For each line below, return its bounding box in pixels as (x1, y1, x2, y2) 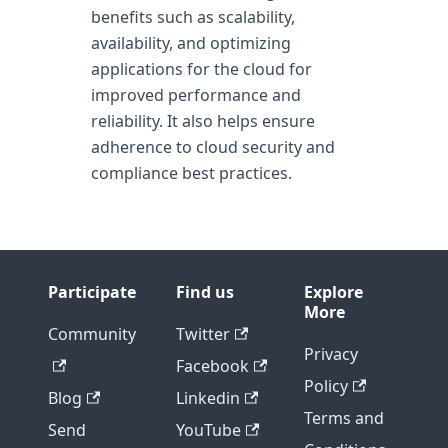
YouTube (176, 419, 241, 441)
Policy (304, 375, 348, 397)
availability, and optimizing (90, 32, 291, 54)
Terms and (304, 407, 384, 429)
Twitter (176, 323, 230, 345)
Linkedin (176, 387, 240, 409)
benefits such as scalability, (90, 6, 295, 28)
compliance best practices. (90, 162, 292, 184)
